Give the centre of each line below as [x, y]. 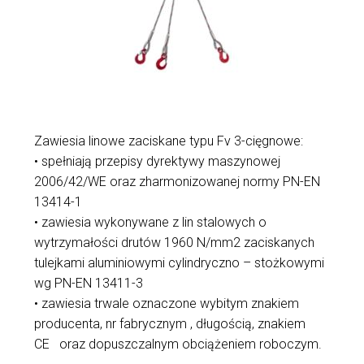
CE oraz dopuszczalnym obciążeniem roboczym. [178, 344]
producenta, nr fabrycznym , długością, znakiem [169, 324]
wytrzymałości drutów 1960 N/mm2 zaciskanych [174, 243]
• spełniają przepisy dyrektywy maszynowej [157, 162]
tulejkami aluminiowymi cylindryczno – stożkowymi [179, 263]
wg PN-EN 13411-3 [88, 284]
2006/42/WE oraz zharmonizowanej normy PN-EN [177, 182]
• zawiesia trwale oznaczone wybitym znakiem [166, 304]
